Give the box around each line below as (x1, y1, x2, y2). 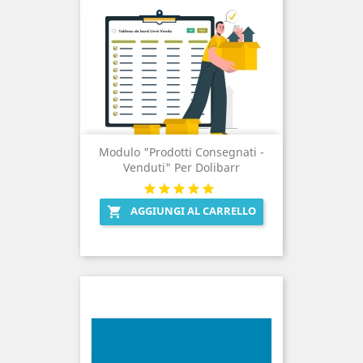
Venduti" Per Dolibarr (123, 160, 240, 176)
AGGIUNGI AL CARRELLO (130, 203, 256, 219)
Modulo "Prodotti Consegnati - (99, 144, 264, 160)
